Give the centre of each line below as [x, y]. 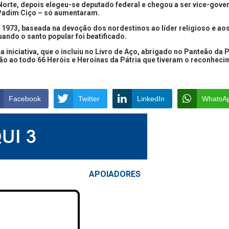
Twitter [89, 98]
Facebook [25, 98]
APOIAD [104, 174]
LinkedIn [151, 98]
